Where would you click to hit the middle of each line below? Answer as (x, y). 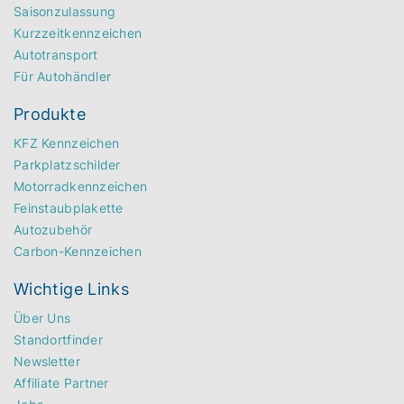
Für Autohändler (63, 77)
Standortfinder (58, 340)
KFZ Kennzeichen (67, 143)
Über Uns (42, 318)
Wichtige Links (72, 289)
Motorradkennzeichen (81, 187)
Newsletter (47, 362)
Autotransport (56, 55)
